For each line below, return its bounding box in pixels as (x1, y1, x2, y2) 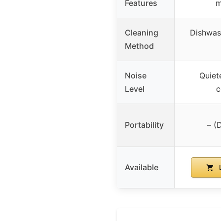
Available (125, 162, 158, 172)
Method (125, 40, 154, 51)
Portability (125, 119, 164, 130)
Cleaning (125, 27, 158, 37)
